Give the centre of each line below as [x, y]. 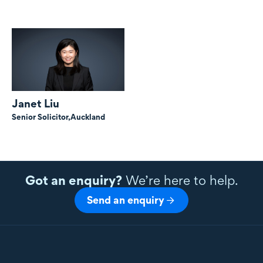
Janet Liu [36, 104]
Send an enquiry [126, 200]
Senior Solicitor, [41, 117]
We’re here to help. [180, 181]
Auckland [88, 117]
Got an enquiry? [73, 181]
